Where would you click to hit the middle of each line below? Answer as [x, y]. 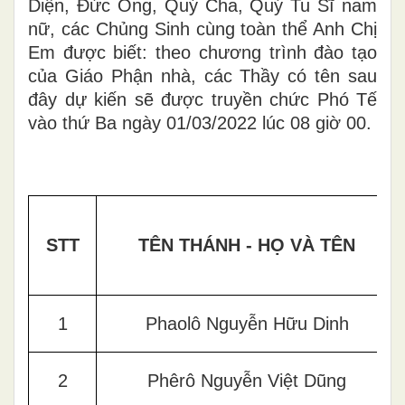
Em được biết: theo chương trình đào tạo [202, 52]
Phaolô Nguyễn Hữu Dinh [247, 323]
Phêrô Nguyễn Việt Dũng [247, 380]
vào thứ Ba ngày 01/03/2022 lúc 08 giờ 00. [200, 122]
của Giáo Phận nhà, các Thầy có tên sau [202, 75]
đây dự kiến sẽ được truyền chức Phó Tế [202, 99]
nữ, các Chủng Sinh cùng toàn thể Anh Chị [202, 28]
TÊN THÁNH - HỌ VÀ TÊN [247, 245]
